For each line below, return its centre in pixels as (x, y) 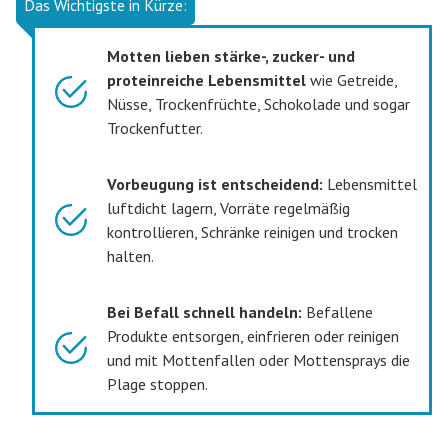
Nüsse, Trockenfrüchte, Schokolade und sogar (259, 103)
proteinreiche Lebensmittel (207, 79)
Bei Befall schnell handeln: (205, 311)
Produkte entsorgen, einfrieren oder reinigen (253, 335)
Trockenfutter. (155, 127)
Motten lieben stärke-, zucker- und (231, 55)
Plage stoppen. (158, 383)
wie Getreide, (352, 79)
